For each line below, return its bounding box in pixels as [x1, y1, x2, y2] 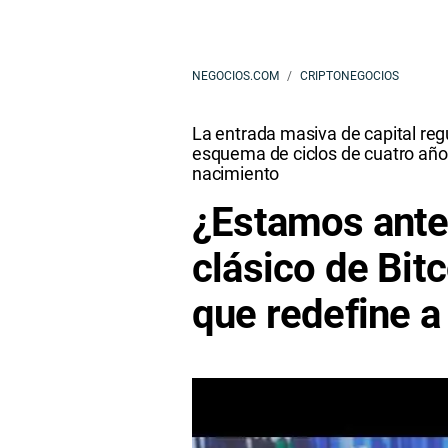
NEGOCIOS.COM [192, 69, 279, 83]
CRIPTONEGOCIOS [300, 69, 399, 83]
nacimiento [192, 163, 280, 184]
